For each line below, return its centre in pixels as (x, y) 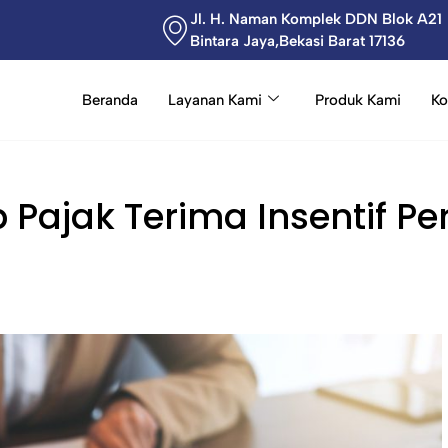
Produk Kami (357, 100)
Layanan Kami (214, 100)
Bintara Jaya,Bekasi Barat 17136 (297, 41)
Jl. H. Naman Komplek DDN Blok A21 (315, 19)
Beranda (109, 100)
